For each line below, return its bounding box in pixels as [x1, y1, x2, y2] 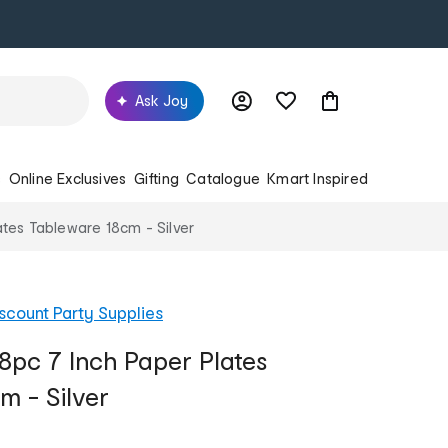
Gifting [133, 169, 179, 187]
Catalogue [186, 169, 260, 187]
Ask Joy [135, 91, 188, 109]
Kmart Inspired [267, 169, 368, 187]
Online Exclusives [8, 169, 127, 187]
